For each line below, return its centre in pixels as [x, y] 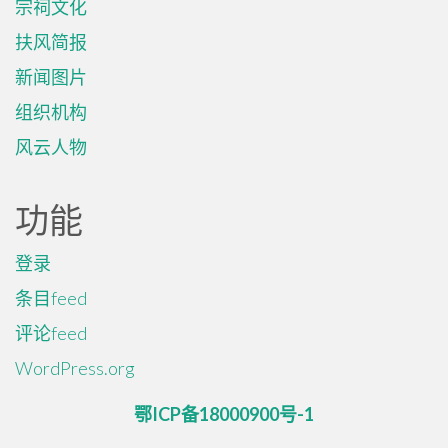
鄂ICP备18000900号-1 [224, 414]
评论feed [51, 333]
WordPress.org [75, 368]
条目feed [51, 298]
